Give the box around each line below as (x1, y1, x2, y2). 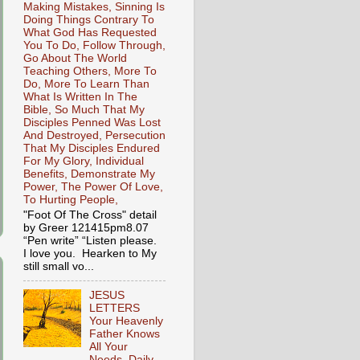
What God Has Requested (23, 27, 157, 39)
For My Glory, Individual (23, 155, 144, 168)
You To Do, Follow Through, (23, 39, 166, 52)
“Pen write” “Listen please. (23, 234, 160, 247)
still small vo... (23, 260, 94, 272)
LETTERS (89, 301, 141, 314)
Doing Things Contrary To (23, 14, 154, 27)
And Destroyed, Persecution (23, 129, 166, 142)
